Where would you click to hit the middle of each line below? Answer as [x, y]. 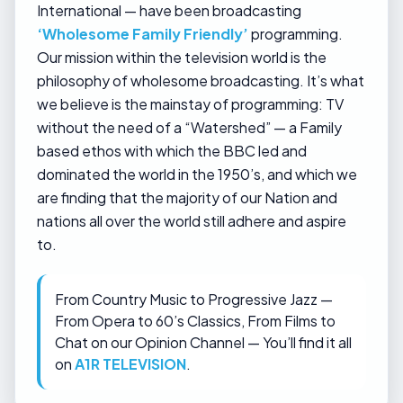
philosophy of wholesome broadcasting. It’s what [201, 81]
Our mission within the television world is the [182, 57]
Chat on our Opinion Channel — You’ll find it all [203, 342]
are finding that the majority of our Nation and [187, 197]
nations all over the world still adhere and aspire [192, 221]
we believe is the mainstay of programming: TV [190, 104]
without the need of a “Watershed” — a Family [189, 127]
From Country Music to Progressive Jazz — [194, 299]
